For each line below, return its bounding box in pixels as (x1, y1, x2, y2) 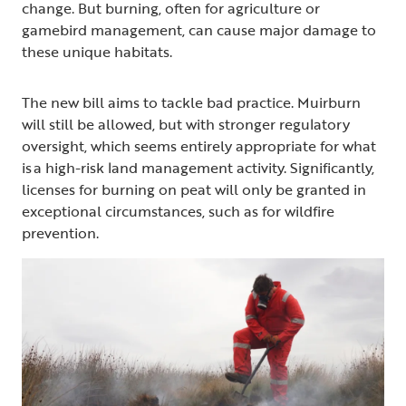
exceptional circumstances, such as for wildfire (22, 200, 334, 223)
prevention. (22, 222, 99, 245)
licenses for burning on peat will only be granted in (22, 179, 366, 201)
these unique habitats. (22, 41, 179, 63)
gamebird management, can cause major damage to (22, 19, 376, 42)
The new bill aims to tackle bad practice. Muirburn (22, 92, 361, 114)
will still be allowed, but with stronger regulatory (22, 113, 350, 136)
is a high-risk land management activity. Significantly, (22, 157, 374, 179)
